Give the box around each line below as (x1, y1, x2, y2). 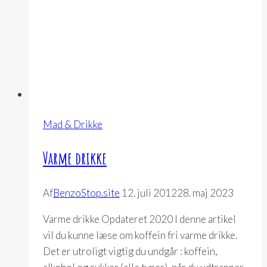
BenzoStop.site (53, 187, 120, 200)
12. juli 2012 (122, 187, 177, 200)
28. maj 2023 (177, 187, 234, 200)
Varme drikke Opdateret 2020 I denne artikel (43, 213, 236, 226)
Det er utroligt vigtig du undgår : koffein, (43, 245, 218, 258)
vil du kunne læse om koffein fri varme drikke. (43, 229, 237, 242)
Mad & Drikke (43, 117, 103, 131)
